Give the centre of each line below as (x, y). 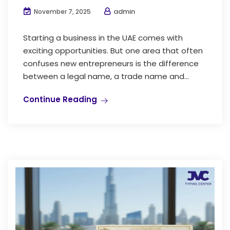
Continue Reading (60, 99)
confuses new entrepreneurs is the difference (111, 63)
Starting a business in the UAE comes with (103, 37)
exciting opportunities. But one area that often (113, 50)
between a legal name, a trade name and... (106, 76)
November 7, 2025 (62, 11)
